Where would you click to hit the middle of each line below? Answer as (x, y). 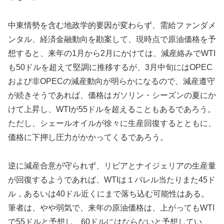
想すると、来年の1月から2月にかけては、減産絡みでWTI (112, 53)
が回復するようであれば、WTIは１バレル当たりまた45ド (112, 179)
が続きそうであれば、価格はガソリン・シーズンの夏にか (112, 95)
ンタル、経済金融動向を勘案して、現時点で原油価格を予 (112, 39)
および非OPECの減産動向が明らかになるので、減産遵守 (111, 81)
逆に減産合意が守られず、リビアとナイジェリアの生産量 (112, 165)
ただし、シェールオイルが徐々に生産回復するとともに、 (112, 123)
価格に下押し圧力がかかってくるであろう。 (88, 137)
